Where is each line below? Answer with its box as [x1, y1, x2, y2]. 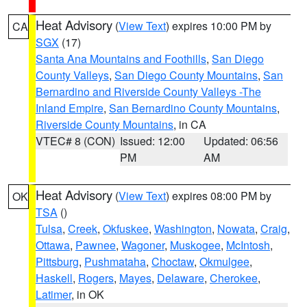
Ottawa [36, 237, 70, 253]
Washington [154, 221, 212, 236]
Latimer [36, 286, 71, 302]
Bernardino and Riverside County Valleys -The [36, 84, 261, 99]
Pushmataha [84, 254, 146, 269]
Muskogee [170, 237, 221, 253]
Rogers [78, 270, 114, 286]
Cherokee [210, 270, 258, 286]
